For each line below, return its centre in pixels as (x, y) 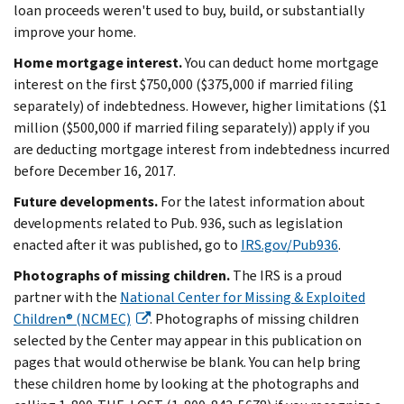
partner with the (67, 297)
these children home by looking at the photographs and (186, 383)
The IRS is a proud (287, 275)
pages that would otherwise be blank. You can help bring (187, 362)
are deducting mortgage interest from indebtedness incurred (202, 149)
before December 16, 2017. (95, 170)
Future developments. (87, 201)
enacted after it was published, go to (127, 244)
